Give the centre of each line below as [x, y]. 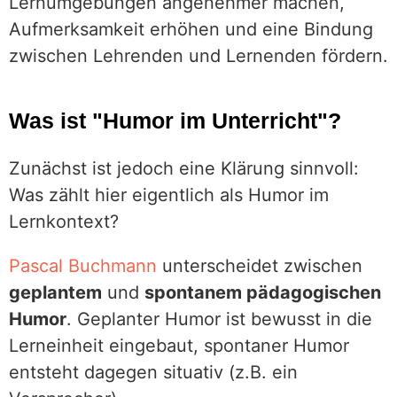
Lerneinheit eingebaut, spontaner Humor [179, 346]
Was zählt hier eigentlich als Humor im [169, 195]
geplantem [55, 292]
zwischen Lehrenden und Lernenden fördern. [198, 56]
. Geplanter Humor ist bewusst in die [219, 319]
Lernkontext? [64, 222]
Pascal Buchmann [83, 266]
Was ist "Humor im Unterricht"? [175, 121]
